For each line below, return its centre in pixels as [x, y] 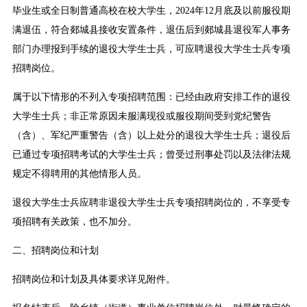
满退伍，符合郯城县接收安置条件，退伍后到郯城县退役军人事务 [151, 30]
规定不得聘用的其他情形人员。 [79, 174]
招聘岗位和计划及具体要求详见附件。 [94, 280]
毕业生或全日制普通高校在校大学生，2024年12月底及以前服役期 [151, 11]
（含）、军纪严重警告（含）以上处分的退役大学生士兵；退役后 [151, 136]
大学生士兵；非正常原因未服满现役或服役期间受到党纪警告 [142, 116]
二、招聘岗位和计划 [55, 251]
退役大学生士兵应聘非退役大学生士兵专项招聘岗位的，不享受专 [151, 203]
